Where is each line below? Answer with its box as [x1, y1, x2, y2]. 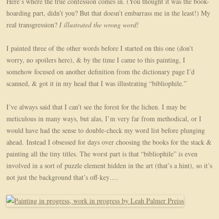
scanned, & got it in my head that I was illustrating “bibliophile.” [6, 79, 187, 88]
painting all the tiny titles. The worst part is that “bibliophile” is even [6, 149, 198, 159]
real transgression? [6, 20, 58, 30]
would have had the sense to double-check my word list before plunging [6, 126, 205, 135]
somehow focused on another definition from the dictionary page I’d [6, 67, 195, 77]
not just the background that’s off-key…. [6, 173, 119, 182]
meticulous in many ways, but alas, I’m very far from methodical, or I [6, 114, 202, 124]
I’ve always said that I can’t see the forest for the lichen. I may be [6, 102, 187, 112]
